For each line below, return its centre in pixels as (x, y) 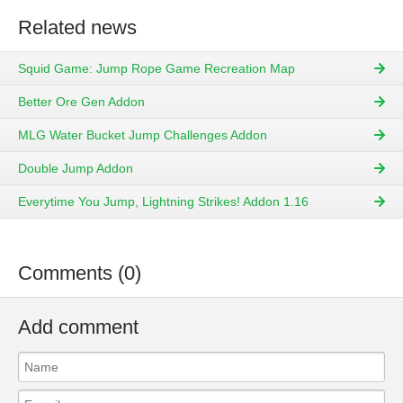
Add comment (78, 327)
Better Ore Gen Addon (81, 102)
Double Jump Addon (76, 169)
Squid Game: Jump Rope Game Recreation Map (157, 69)
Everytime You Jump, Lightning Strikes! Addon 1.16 (163, 202)
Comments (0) (80, 273)
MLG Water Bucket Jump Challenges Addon (143, 135)
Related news (77, 27)
